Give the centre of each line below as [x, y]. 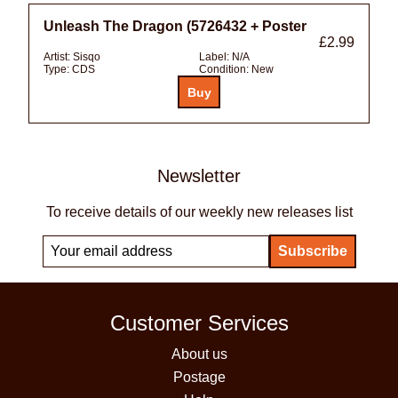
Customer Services [199, 323]
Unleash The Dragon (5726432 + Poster [175, 27]
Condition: [225, 70]
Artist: [58, 57]
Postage [199, 378]
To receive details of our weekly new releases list [199, 212]
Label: [215, 57]
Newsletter [199, 176]
